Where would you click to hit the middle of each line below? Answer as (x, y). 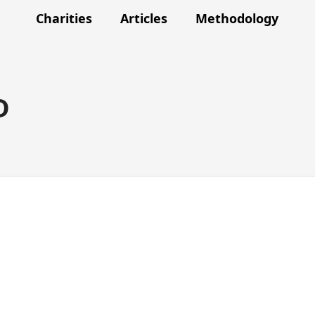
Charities (64, 18)
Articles (144, 18)
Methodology (237, 18)
